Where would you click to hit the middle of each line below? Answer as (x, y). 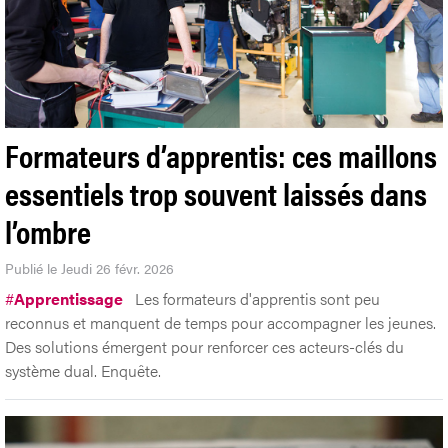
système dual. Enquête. (83, 371)
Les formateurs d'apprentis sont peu (257, 299)
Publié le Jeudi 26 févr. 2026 (89, 268)
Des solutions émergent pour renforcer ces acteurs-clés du (204, 347)
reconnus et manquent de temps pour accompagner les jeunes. (220, 323)
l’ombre (48, 231)
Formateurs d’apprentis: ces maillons (221, 155)
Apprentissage (68, 299)
